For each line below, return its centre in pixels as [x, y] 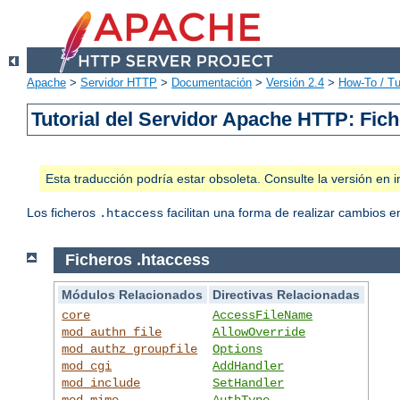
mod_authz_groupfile [130, 349]
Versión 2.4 [295, 83]
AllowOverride [259, 332]
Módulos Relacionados [133, 294]
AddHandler [249, 366]
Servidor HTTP [119, 83]
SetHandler [249, 383]
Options [238, 349]
